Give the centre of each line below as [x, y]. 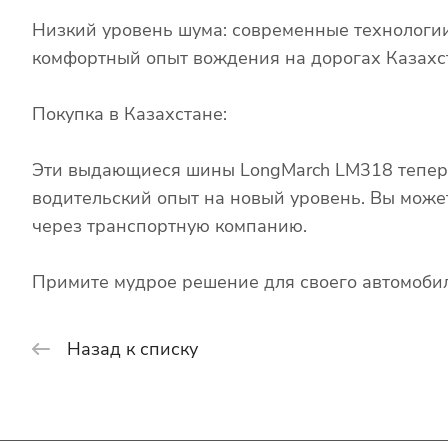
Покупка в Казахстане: [129, 113]
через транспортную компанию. [169, 225]
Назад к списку [132, 348]
